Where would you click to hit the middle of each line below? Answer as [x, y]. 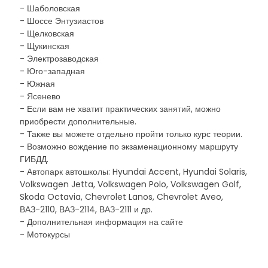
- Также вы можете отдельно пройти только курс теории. [131, 134]
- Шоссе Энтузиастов [62, 21]
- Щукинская [45, 46]
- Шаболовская [50, 8]
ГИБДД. [34, 159]
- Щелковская [47, 33]
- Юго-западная [52, 71]
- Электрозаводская [59, 59]
